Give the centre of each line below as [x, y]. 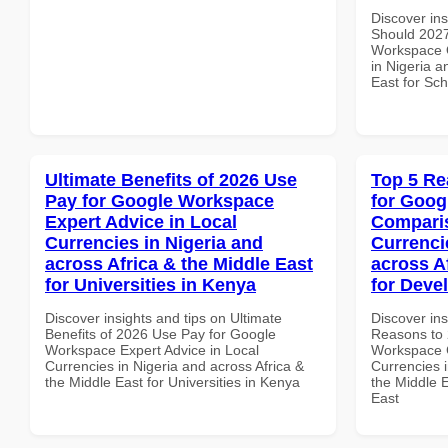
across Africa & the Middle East [179, 263]
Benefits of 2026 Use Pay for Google [160, 333]
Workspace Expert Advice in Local [152, 349]
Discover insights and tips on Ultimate [163, 317]
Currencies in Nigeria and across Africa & [174, 365]
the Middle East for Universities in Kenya [172, 381]
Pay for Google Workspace [159, 200]
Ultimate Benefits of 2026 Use [171, 179]
